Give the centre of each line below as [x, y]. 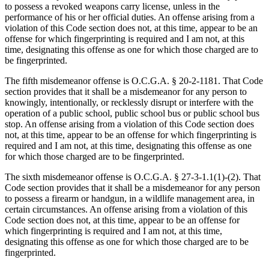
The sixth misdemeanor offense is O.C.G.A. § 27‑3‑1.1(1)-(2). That [133, 177]
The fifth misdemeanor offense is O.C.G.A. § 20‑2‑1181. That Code [134, 81]
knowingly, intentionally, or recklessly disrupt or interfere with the [129, 103]
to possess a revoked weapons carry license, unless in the [112, 7]
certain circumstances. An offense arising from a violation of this [126, 210]
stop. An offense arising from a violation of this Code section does [129, 124]
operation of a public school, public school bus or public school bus [132, 113]
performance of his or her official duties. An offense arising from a [130, 17]
